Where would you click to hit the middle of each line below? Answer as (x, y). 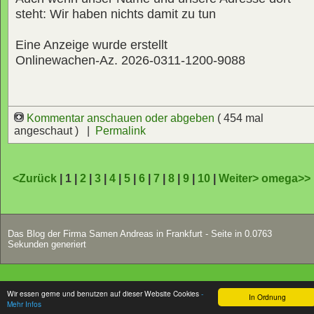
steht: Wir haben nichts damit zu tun (116, 14)
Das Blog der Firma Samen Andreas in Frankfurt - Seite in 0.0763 (140, 233)
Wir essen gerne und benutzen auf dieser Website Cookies (104, 293)
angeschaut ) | (55, 130)
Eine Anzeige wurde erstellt (91, 45)
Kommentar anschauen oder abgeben (121, 118)
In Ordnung (267, 297)
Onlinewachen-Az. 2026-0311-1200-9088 (130, 60)
